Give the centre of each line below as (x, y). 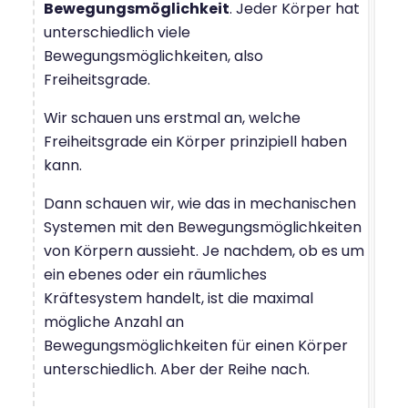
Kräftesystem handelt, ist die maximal (178, 298)
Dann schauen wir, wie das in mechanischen (200, 204)
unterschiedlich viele (117, 32)
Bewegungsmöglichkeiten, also (153, 56)
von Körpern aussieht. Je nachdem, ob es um (204, 251)
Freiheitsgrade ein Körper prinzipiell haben (195, 142)
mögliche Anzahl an (114, 322)
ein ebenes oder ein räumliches (155, 275)
